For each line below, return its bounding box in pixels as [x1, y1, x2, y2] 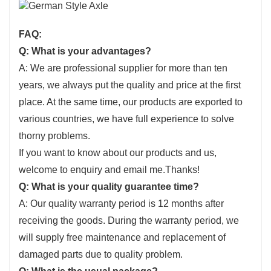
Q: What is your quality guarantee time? [19, 181, 199, 192]
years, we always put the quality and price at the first [19, 79, 241, 90]
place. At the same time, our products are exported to [19, 96, 243, 107]
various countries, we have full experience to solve [19, 113, 234, 124]
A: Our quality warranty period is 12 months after [19, 198, 224, 209]
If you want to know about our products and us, [19, 147, 217, 158]
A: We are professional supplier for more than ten [19, 62, 227, 73]
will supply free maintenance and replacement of [19, 232, 226, 243]
